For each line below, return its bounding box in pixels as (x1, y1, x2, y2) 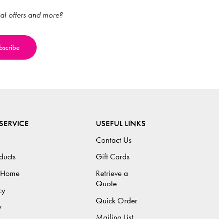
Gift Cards (96, 152, 130, 162)
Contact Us (96, 134, 131, 145)
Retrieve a (96, 168, 128, 179)
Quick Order (96, 195, 137, 206)
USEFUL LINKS (96, 118, 146, 129)
